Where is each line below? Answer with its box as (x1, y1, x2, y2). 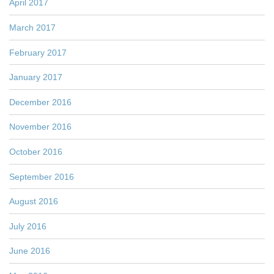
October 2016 (9, 146, 62, 157)
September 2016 (9, 171, 74, 182)
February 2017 (9, 47, 67, 57)
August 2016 (9, 196, 58, 207)
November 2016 (9, 122, 72, 132)
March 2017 (9, 22, 56, 32)
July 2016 (9, 221, 46, 231)
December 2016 (9, 97, 72, 107)
